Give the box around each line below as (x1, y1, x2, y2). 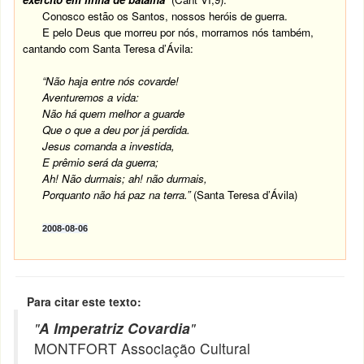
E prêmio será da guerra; (42, 154, 159, 170)
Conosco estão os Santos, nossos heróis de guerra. (42, 8, 288, 24)
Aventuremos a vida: (42, 89, 140, 105)
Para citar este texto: (27, 293, 142, 310)
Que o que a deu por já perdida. (42, 122, 191, 137)
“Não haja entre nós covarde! (42, 73, 180, 89)
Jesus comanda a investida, (42, 138, 175, 154)
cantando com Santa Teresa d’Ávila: (23, 41, 194, 56)
